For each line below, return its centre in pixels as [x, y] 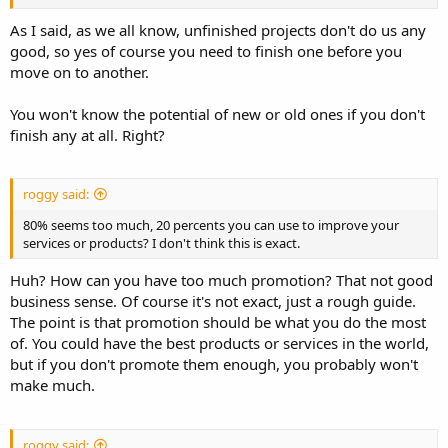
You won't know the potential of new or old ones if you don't [217, 113]
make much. [52, 385]
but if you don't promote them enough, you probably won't [214, 364]
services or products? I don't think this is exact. [161, 243]
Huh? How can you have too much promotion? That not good [221, 280]
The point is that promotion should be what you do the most [218, 322]
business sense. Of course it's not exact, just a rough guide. [213, 301]
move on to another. [79, 71]
